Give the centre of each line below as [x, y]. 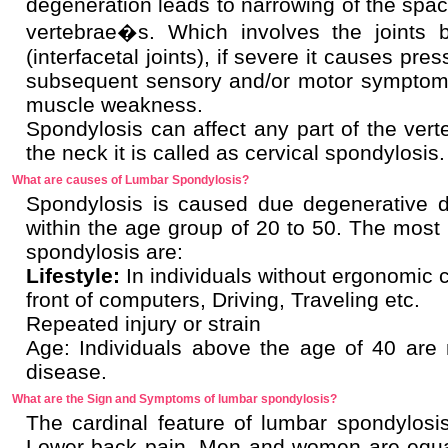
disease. [66, 371]
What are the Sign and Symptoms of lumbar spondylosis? [174, 399]
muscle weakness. [114, 104]
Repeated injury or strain [143, 323]
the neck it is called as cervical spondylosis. [235, 152]
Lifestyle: [73, 275]
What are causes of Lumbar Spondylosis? [130, 180]
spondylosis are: [104, 251]
